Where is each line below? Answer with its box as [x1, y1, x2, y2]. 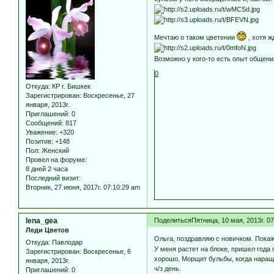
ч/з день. [154, 264, 182, 272]
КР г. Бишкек [50, 83, 91, 91]
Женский [40, 147, 69, 155]
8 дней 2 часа [26, 165, 68, 173]
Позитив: [26, 138, 53, 146]
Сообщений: [26, 119, 64, 127]
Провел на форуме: [26, 156, 87, 164]
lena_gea [26, 217, 57, 226]
